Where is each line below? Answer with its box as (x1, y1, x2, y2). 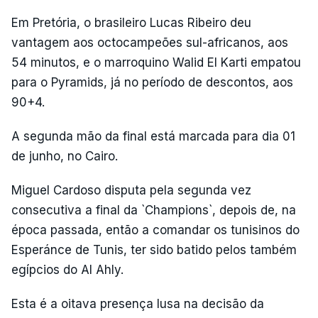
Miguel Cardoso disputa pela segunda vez (11, 182, 251, 197)
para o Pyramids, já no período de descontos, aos (11, 75, 293, 89)
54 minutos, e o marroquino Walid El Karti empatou (11, 55, 301, 70)
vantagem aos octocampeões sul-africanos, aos (11, 35, 288, 50)
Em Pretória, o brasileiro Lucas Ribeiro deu (11, 15, 251, 30)
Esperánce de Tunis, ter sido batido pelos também (11, 242, 297, 257)
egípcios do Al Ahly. (11, 262, 124, 277)
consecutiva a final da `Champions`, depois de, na (11, 202, 296, 217)
